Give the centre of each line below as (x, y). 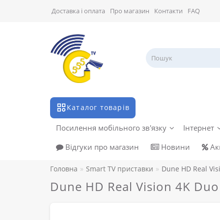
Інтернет (199, 128)
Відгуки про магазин (101, 147)
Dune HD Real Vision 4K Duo (135, 187)
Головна (64, 169)
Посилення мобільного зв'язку (111, 128)
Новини (175, 147)
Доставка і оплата (78, 11)
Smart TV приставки (120, 169)
